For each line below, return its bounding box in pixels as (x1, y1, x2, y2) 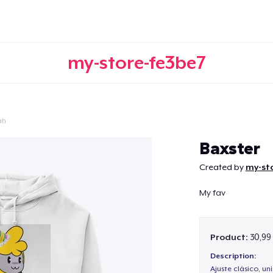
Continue (113, 132, 160, 144)
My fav (199, 188, 225, 198)
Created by (199, 162, 246, 172)
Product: (210, 232, 250, 242)
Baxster (199, 137, 260, 158)
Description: (210, 252, 256, 261)
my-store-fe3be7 (67, 52, 206, 73)
